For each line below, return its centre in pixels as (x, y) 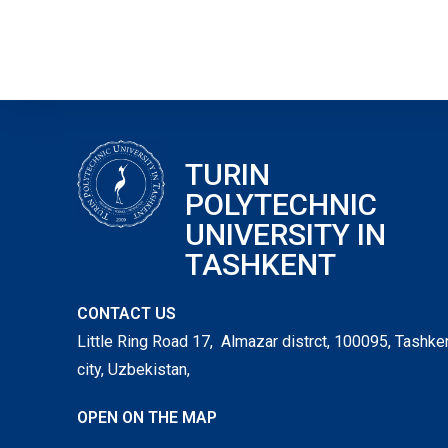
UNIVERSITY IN (285, 234)
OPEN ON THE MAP (147, 417)
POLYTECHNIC (280, 204)
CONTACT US (127, 313)
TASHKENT (260, 264)
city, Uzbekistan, (134, 369)
